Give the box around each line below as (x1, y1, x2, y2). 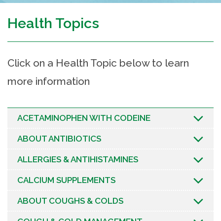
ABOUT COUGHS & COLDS (17, 195, 123, 206)
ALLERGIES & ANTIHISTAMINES (17, 154, 138, 164)
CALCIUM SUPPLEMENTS (17, 175, 115, 185)
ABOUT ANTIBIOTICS (17, 133, 101, 144)
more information (7, 74, 90, 87)
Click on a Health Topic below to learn (7, 56, 189, 69)
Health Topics (7, 14, 99, 32)
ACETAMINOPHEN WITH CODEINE (17, 112, 150, 123)
